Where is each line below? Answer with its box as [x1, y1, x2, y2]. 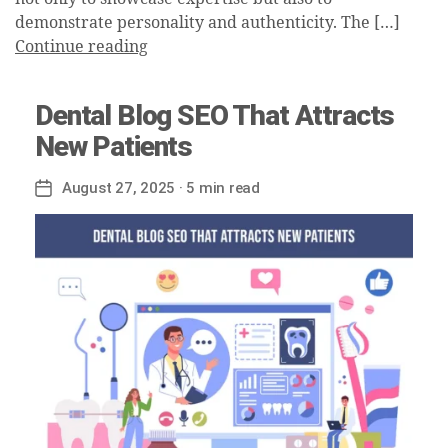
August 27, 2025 [62, 178, 176, 197]
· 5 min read [175, 178, 260, 197]
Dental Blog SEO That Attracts [35, 98, 395, 132]
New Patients [35, 129, 193, 163]
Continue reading [15, 36, 148, 57]
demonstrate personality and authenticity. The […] [15, 12, 400, 33]
